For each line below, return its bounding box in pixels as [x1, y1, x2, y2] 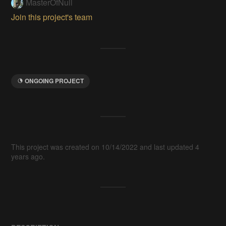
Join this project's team [11, 11, 93, 23]
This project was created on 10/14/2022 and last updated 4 [11, 141, 200, 152]
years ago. [11, 151, 45, 161]
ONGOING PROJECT [25, 76, 84, 85]
